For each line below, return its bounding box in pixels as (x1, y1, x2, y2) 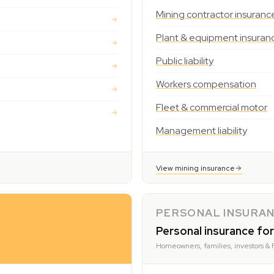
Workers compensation (156, 78, 256, 91)
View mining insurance (156, 163, 235, 173)
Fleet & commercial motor (156, 101, 267, 114)
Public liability (156, 54, 213, 67)
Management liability (156, 124, 247, 137)
